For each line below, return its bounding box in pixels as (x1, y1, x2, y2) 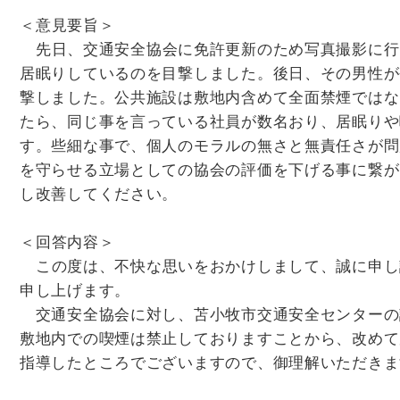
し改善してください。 (20, 185, 179, 203)
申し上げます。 (20, 281, 131, 299)
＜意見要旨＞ (20, 16, 115, 34)
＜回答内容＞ (20, 233, 115, 251)
